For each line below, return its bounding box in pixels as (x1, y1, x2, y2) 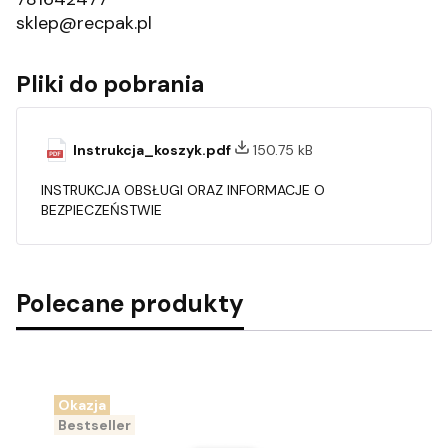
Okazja (58, 395, 106, 414)
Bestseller (58, 415, 131, 434)
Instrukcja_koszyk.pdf (73, 141, 234, 160)
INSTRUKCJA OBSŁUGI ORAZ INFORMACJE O (41, 180, 325, 199)
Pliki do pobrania (16, 68, 204, 99)
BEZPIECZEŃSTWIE (41, 200, 162, 219)
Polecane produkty (16, 287, 244, 320)
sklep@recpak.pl (16, 10, 152, 35)
